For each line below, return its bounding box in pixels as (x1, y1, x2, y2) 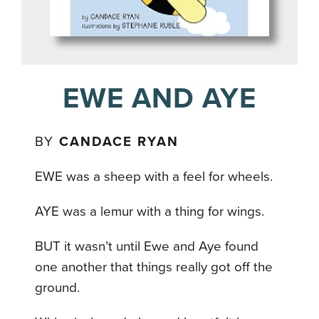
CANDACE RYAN (59, 134, 179, 150)
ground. (35, 280, 80, 296)
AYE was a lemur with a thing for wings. (35, 204, 265, 219)
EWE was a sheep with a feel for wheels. (35, 169, 273, 184)
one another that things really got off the (35, 259, 273, 275)
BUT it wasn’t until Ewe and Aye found (35, 239, 259, 254)
